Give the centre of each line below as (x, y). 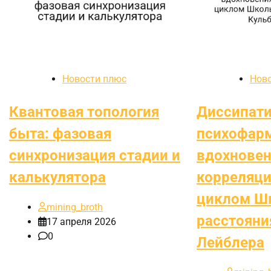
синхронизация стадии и (95, 155)
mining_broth (75, 207)
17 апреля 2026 (81, 221)
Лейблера (230, 242)
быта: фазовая (60, 133)
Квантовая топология (84, 112)
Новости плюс (94, 79)
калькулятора (57, 177)
